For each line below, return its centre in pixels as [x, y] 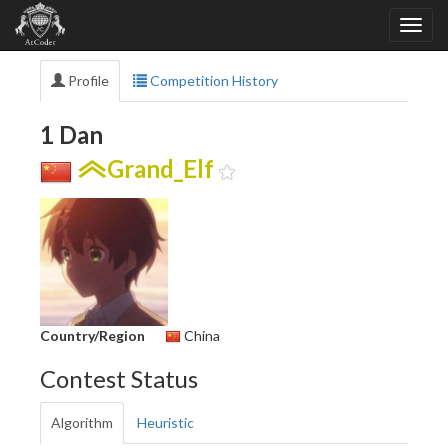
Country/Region [92, 335]
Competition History [212, 80]
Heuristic [165, 422]
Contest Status [119, 378]
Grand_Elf [160, 168]
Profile [87, 80]
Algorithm [82, 422]
